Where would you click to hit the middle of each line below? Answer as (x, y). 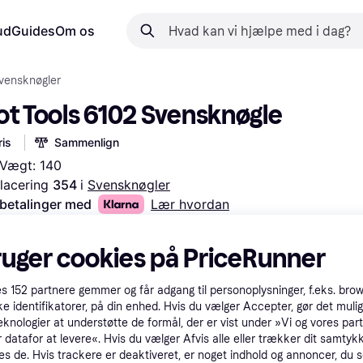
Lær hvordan (190, 204)
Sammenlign (87, 142)
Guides (33, 31)
